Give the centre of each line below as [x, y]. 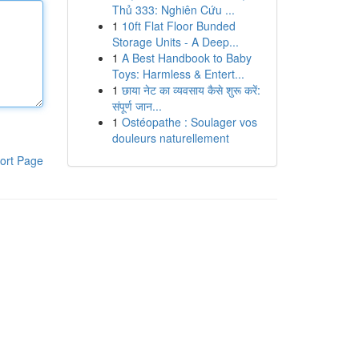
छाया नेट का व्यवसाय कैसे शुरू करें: [191, 90]
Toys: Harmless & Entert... [178, 74]
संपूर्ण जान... [137, 106]
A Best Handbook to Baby [186, 58]
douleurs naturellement [170, 138]
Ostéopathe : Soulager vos [189, 122]
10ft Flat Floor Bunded [178, 26]
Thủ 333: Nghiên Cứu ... [173, 10]
